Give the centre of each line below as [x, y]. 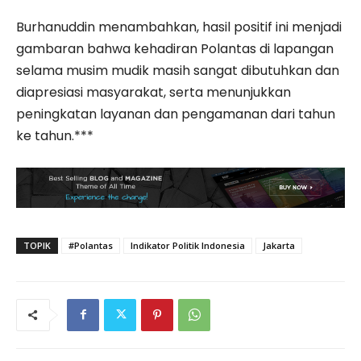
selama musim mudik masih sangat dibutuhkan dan [178, 70]
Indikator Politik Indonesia [188, 245]
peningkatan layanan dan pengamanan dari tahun [176, 114]
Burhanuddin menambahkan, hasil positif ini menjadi [179, 27]
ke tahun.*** [55, 135]
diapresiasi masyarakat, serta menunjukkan [154, 92]
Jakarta [279, 245]
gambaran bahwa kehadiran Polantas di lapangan [175, 48]
